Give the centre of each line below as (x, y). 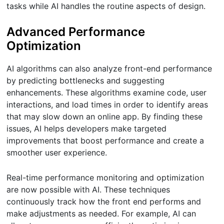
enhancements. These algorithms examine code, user (107, 93)
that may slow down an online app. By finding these (105, 117)
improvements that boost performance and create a (105, 141)
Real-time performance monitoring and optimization (105, 178)
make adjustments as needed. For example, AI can (101, 214)
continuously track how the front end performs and (104, 202)
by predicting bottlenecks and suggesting (86, 81)
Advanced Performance (76, 31)
